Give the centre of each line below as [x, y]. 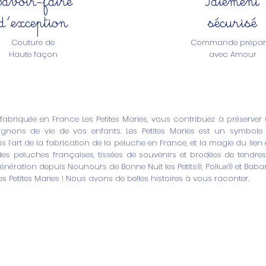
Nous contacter [196, 254]
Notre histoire [39, 254]
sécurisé [232, 20]
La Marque [49, 233]
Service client [202, 233]
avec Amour [232, 55]
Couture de [33, 43]
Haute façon [33, 55]
